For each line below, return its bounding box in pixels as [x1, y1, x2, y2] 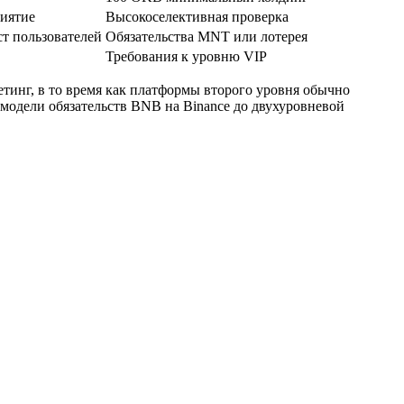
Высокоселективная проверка [106, 8, 289, 24]
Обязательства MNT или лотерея [106, 28, 308, 44]
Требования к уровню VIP [106, 48, 267, 64]
